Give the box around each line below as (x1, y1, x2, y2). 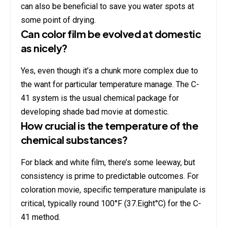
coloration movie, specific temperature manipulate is (21, 185, 206, 195)
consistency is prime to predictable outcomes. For (21, 171, 199, 181)
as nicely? (21, 41, 67, 54)
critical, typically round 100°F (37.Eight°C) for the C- (21, 199, 201, 209)
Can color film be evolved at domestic (21, 27, 201, 40)
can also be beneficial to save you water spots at (21, 1, 194, 11)
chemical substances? (21, 133, 128, 146)
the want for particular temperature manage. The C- (21, 79, 199, 89)
